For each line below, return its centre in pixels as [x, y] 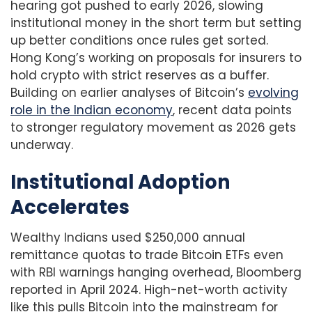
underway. [42, 145]
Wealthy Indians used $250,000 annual [128, 238]
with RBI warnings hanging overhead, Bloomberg [156, 273]
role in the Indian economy [92, 110]
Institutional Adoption [120, 182]
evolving [273, 93]
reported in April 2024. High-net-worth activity [149, 290]
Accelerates [70, 207]
